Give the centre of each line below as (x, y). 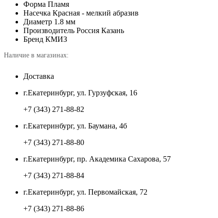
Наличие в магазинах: (36, 55)
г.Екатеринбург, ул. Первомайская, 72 (85, 192)
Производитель (49, 31)
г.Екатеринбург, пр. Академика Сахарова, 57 (97, 159)
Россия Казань (100, 31)
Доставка (39, 76)
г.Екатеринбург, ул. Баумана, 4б (75, 126)
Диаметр (38, 22)
